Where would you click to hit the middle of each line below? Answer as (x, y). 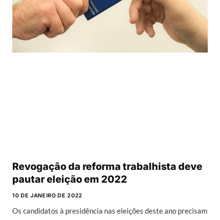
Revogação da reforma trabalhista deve (107, 166)
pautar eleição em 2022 (70, 179)
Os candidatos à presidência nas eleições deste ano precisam (110, 210)
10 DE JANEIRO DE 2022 (47, 195)
